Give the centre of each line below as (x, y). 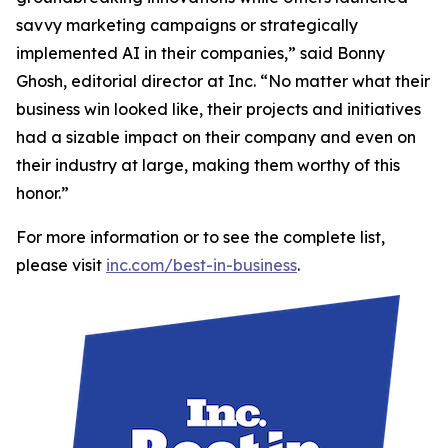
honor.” (46, 192)
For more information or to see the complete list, (200, 236)
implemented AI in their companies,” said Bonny (200, 52)
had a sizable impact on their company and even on (216, 136)
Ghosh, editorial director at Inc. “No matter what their (223, 80)
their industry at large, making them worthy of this (208, 164)
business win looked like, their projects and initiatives (218, 108)
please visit (61, 264)
